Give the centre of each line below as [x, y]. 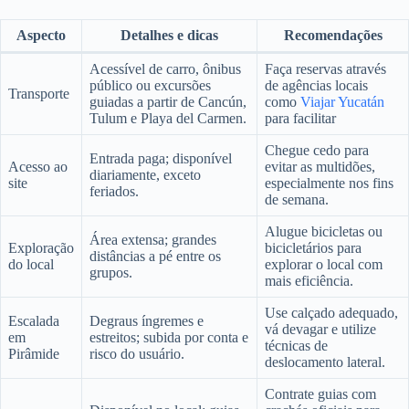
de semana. [297, 200]
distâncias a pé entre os [155, 257]
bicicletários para [313, 248]
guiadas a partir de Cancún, [168, 102]
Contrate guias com [320, 394]
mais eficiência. [309, 281]
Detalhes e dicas [169, 36]
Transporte [39, 94]
